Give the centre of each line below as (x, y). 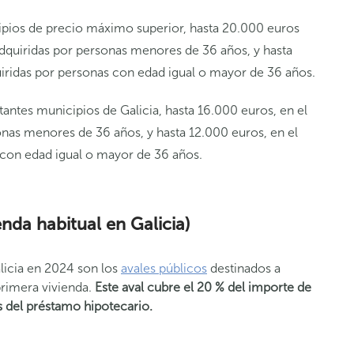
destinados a (244, 268)
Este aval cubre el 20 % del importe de (201, 287)
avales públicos (164, 268)
